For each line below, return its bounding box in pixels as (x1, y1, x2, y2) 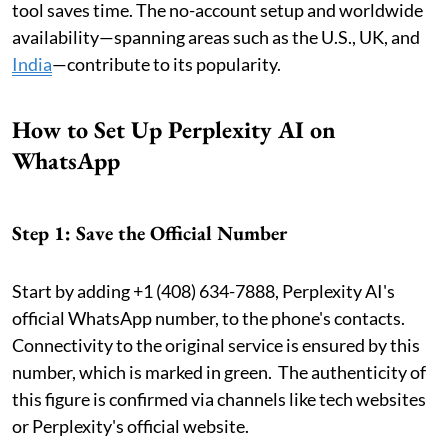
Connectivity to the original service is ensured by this (12, 333, 420, 356)
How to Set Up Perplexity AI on (12, 113, 336, 145)
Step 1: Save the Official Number (12, 219, 287, 246)
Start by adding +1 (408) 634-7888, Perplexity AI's (12, 279, 395, 302)
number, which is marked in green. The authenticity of (12, 360, 426, 383)
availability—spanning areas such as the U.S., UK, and (12, 25, 420, 48)
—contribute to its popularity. (52, 52, 281, 75)
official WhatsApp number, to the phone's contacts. (12, 306, 408, 329)
